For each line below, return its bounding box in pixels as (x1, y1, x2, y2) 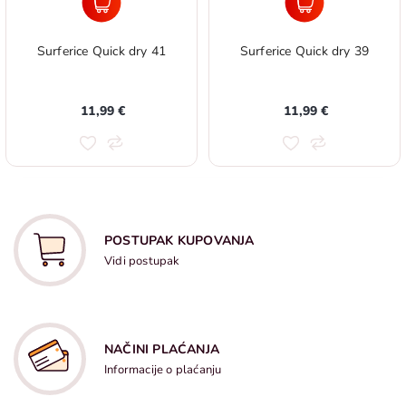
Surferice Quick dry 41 (36, 43, 167, 60)
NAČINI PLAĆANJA (104, 341, 219, 358)
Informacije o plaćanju (104, 362, 222, 378)
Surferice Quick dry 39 (239, 43, 370, 60)
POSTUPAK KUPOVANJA (104, 232, 255, 249)
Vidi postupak (104, 253, 180, 269)
